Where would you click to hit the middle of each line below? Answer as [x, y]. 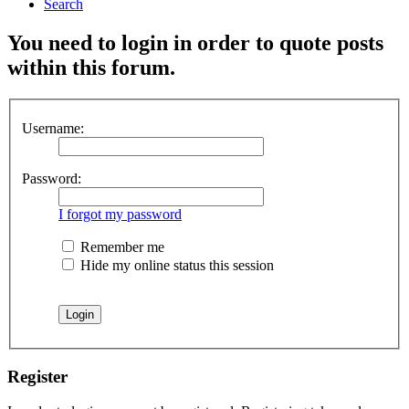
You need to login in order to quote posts [195, 43]
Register [37, 376]
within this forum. [91, 68]
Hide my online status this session [175, 265]
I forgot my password [120, 214]
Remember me [121, 246]
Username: [53, 128]
